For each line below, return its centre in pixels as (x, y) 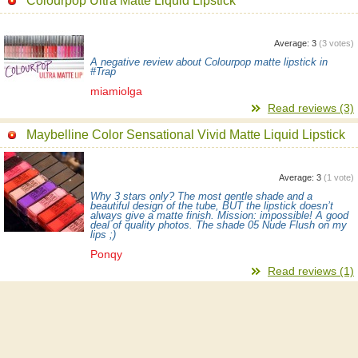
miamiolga (116, 91)
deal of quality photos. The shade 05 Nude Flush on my (219, 225)
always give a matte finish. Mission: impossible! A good (219, 215)
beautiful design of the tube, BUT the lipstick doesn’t (212, 206)
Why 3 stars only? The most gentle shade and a (201, 196)
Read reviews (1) (311, 270)
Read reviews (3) (311, 107)
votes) (340, 43)
